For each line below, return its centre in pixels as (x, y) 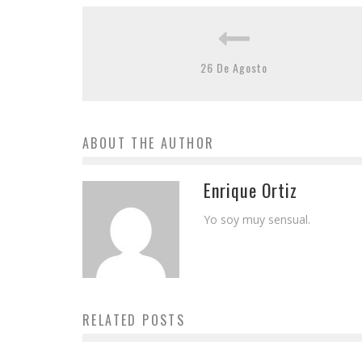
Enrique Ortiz (250, 190)
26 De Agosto (234, 67)
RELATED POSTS (134, 320)
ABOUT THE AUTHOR (149, 143)
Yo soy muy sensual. (257, 219)
